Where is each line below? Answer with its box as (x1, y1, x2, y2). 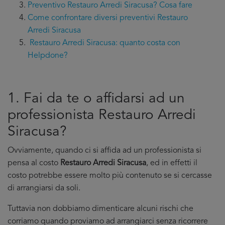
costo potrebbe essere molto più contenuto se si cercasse (8, 172, 212, 180)
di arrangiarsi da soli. (8, 184, 80, 192)
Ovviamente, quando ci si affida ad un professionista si (8, 147, 201, 155)
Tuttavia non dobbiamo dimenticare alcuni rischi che (8, 205, 193, 213)
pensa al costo (8, 159, 60, 167)
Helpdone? (28, 52, 68, 60)
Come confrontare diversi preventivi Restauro (28, 14, 188, 22)
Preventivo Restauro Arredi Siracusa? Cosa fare (28, 2, 192, 10)
